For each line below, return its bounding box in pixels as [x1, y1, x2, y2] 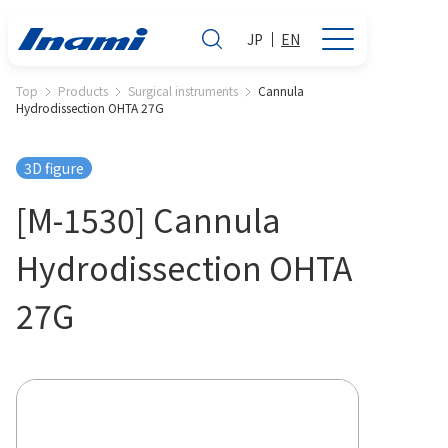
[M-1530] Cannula [16, 196, 281, 242]
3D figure [24, 158, 84, 178]
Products [58, 82, 108, 99]
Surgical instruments [128, 82, 238, 99]
